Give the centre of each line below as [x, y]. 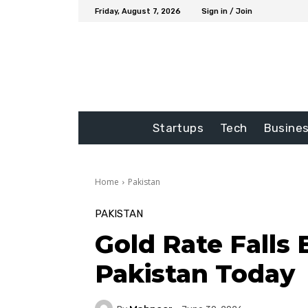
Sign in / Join [227, 11]
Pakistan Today [195, 274]
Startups [178, 128]
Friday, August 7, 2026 [138, 11]
